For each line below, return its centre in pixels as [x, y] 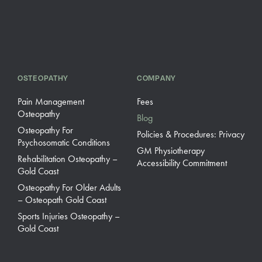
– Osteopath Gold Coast [62, 200]
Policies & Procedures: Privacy [191, 134]
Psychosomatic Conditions [64, 142]
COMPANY [156, 78]
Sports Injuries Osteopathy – [69, 216]
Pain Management [51, 101]
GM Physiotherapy [171, 151]
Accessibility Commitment [182, 163]
